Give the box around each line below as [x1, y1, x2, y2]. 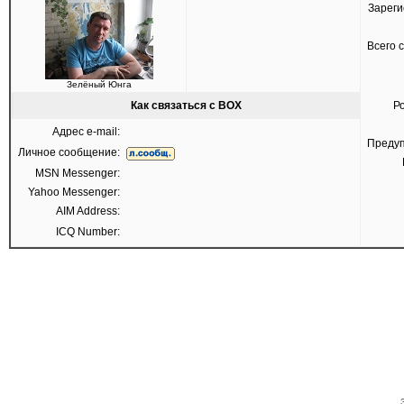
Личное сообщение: [18, 146, 120, 159]
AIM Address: [56, 205, 120, 217]
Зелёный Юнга [66, 79, 132, 89]
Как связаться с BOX [131, 99, 242, 112]
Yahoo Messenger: [28, 186, 120, 198]
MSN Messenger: [35, 167, 120, 179]
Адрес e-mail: [52, 125, 120, 138]
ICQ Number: [56, 225, 120, 238]
